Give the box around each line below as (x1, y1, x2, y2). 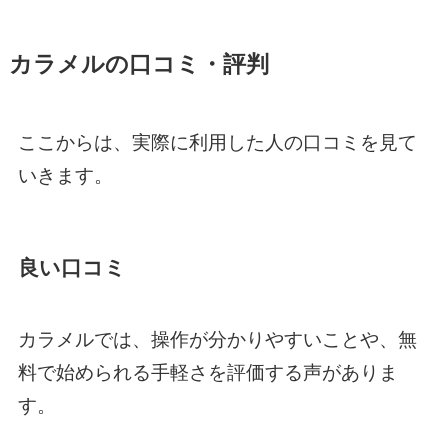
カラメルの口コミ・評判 (8, 52, 269, 78)
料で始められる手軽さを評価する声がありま (17, 362, 398, 384)
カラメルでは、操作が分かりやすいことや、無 (17, 329, 417, 351)
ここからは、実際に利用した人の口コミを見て (17, 131, 417, 153)
